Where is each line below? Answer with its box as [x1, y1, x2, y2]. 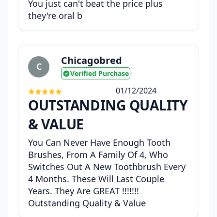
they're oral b [28, 10, 82, 22]
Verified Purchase [70, 69, 129, 78]
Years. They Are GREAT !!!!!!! [28, 185, 139, 197]
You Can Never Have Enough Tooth [28, 137, 170, 149]
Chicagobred [61, 54, 122, 67]
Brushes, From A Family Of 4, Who [28, 149, 168, 161]
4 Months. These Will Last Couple [28, 173, 164, 185]
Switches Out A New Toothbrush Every [28, 161, 186, 173]
